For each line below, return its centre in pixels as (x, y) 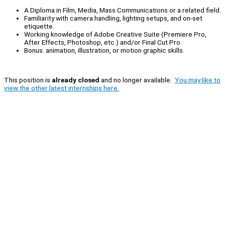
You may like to (198, 80)
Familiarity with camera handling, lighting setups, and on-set (113, 18)
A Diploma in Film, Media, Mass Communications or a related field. (123, 10)
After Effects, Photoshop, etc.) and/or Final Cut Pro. (103, 42)
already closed (76, 80)
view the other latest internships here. (62, 88)
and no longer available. (137, 80)
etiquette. (39, 26)
